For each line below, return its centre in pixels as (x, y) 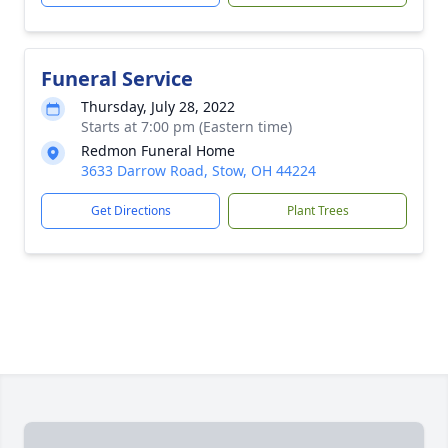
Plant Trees (317, 210)
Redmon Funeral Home (158, 150)
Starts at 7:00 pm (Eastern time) (186, 126)
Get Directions (130, 210)
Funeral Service (117, 78)
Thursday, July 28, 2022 (158, 106)
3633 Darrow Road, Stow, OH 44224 (198, 170)
